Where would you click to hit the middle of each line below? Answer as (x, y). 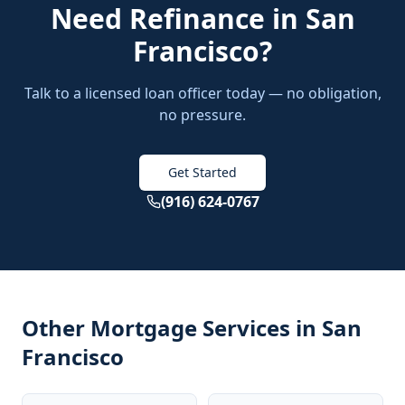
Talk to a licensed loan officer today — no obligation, (202, 93)
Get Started (202, 172)
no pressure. (202, 115)
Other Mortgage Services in (172, 328)
